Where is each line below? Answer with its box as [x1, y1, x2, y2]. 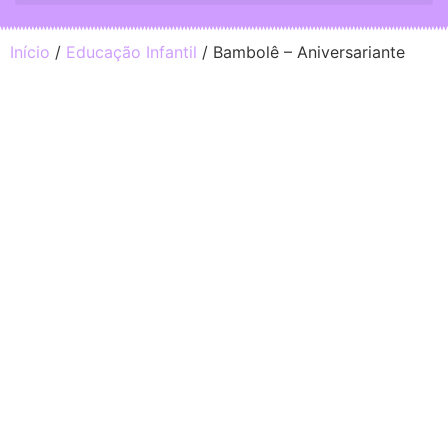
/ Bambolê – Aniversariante [197, 41, 405, 62]
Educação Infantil [66, 41, 197, 62]
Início [10, 41, 50, 62]
